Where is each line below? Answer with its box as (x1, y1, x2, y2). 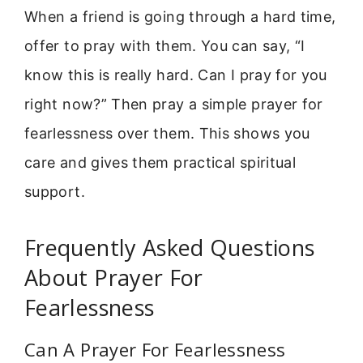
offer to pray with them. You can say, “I (24, 36, 305, 54)
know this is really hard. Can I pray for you (24, 66, 327, 83)
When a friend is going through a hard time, (24, 7, 336, 25)
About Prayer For (24, 262, 203, 293)
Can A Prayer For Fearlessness (24, 336, 286, 361)
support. (24, 182, 85, 200)
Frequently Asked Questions (24, 232, 315, 263)
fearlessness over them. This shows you (24, 124, 310, 142)
